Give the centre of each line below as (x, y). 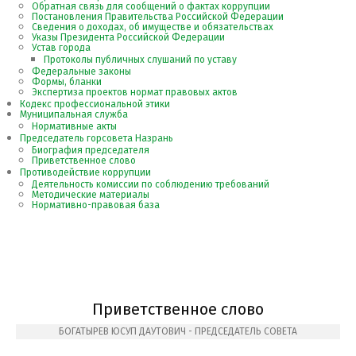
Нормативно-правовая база (96, 205)
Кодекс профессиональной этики (95, 104)
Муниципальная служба (74, 114)
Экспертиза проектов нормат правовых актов (135, 92)
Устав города (61, 48)
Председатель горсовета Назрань (97, 138)
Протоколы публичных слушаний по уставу (140, 60)
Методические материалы (91, 195)
